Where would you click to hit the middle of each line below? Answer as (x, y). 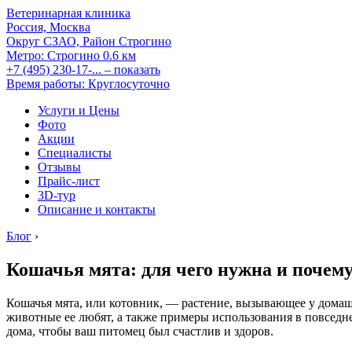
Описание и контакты (97, 209)
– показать (132, 70)
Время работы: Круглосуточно (88, 84)
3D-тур (57, 195)
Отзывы (59, 167)
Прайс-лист (69, 181)
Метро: (25, 55)
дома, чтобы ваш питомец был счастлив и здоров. (140, 331)
